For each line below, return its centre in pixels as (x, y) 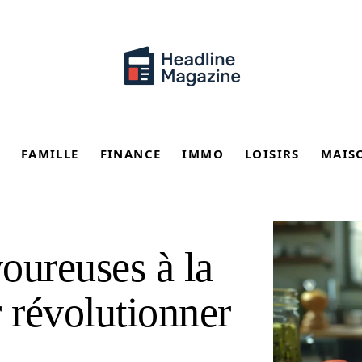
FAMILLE (50, 154)
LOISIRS (272, 154)
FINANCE (130, 154)
